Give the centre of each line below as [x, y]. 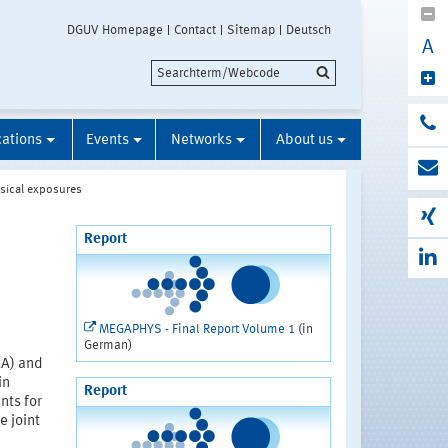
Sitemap [251, 30]
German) [107, 346]
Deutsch [308, 30]
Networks [201, 141]
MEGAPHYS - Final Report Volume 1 [196, 330]
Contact [195, 30]
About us [304, 141]
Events [107, 141]
